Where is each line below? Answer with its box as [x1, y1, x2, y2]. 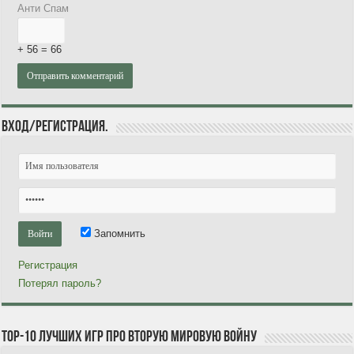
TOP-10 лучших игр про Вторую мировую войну [2, 329, 258, 345]
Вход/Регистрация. [2, 119, 109, 135]
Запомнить [91, 227, 146, 239]
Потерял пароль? [18, 277, 102, 289]
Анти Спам [17, 2, 70, 14]
